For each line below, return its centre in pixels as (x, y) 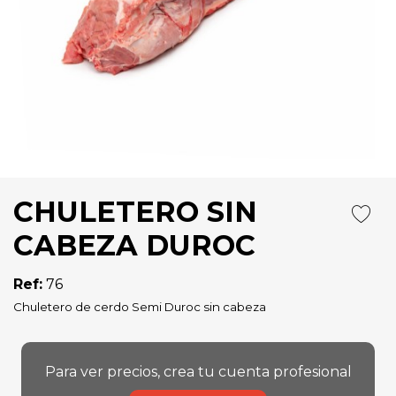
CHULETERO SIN (135, 212)
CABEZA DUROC (134, 245)
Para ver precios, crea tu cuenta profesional (198, 372)
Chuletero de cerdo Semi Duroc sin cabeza (140, 307)
